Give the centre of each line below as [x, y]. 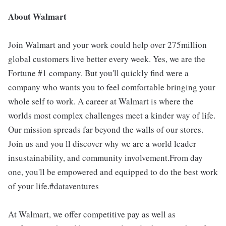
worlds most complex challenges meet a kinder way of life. [112, 115]
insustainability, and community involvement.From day [105, 157]
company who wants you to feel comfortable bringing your [112, 87]
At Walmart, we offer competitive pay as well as [92, 214]
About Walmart [37, 16]
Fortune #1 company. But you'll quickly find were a [98, 73]
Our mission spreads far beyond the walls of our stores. [106, 129]
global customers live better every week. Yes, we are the [107, 59]
